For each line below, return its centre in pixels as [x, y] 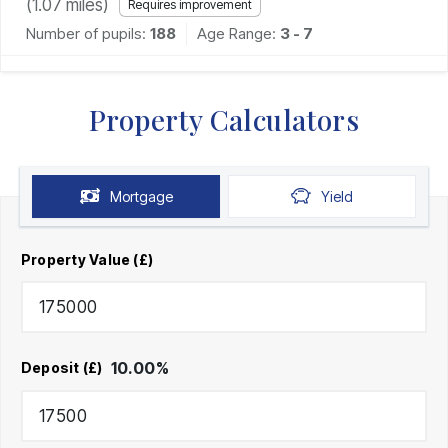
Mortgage [141, 196]
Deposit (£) [62, 368]
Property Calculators [224, 119]
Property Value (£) [87, 259]
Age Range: [238, 33]
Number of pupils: [86, 33]
